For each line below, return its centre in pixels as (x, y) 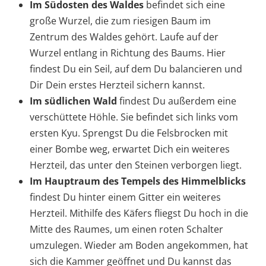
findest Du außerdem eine (177, 101)
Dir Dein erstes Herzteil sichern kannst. (117, 85)
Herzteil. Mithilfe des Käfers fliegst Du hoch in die (139, 213)
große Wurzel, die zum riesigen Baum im (120, 21)
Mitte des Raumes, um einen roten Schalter (126, 229)
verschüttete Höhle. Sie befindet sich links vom (134, 117)
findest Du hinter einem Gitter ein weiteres (125, 197)
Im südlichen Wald (73, 101)
